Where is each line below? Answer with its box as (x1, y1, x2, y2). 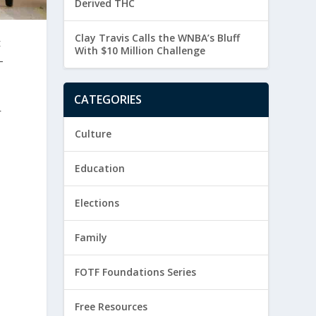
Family (75, 231, 108, 245)
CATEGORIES (74, 92, 142, 108)
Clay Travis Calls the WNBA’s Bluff (75, 31, 241, 45)
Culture (75, 127, 112, 141)
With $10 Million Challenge (75, 44, 206, 58)
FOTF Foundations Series (75, 265, 197, 279)
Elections (75, 196, 120, 210)
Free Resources (75, 300, 148, 314)
